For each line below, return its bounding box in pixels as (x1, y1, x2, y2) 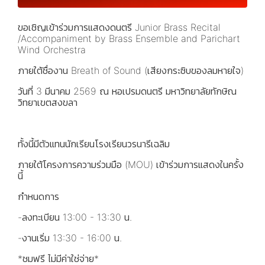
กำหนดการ (18, 190, 59, 202)
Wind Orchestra (18, 43, 89, 56)
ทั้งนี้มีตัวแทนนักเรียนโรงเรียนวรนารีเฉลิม (18, 137, 170, 150)
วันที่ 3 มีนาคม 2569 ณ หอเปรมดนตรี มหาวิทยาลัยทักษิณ (18, 85, 237, 97)
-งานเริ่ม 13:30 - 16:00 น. (18, 231, 122, 244)
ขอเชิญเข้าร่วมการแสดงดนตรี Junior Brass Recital (18, 21, 221, 33)
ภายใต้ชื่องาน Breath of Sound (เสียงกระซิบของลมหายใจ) (18, 64, 244, 76)
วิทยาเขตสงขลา (18, 96, 77, 108)
